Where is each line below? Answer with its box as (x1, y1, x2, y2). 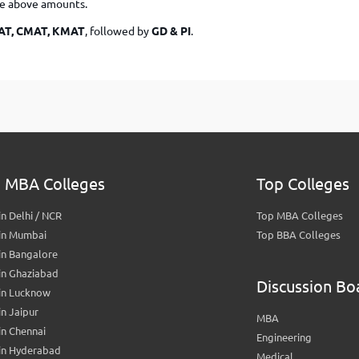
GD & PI (151, 25, 191, 38)
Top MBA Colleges (256, 210, 343, 221)
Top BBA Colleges (256, 229, 341, 240)
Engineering (256, 332, 312, 343)
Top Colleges (256, 175, 349, 193)
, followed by (85, 25, 151, 38)
